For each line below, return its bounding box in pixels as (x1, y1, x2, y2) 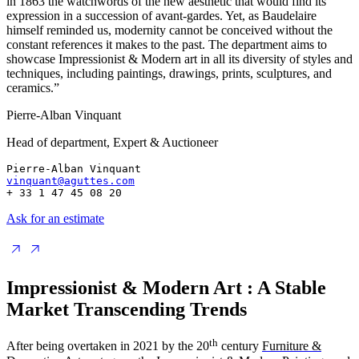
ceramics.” (6, 80, 59, 95)
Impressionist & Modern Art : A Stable (6, 276, 326, 298)
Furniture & (262, 339, 321, 353)
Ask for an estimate (6, 211, 104, 225)
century (218, 339, 262, 353)
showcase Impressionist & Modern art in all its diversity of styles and (6, 51, 353, 66)
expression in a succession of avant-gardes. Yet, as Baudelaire (6, 8, 317, 22)
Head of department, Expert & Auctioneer (6, 135, 218, 149)
